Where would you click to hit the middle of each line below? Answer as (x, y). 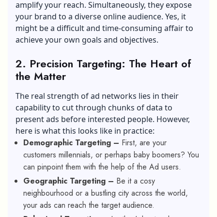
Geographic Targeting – (70, 181)
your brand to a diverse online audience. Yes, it (101, 16)
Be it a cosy (136, 181)
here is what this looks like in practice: (85, 131)
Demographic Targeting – (72, 142)
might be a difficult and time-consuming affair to (104, 28)
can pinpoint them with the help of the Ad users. (103, 167)
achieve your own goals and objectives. (87, 39)
